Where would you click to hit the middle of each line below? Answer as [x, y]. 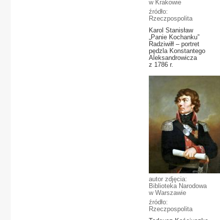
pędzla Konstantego [177, 51]
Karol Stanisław [171, 30]
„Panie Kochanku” [174, 37]
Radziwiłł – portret [174, 44]
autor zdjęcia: [168, 179]
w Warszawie [167, 193]
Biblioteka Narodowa [178, 186]
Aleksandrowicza [173, 58]
